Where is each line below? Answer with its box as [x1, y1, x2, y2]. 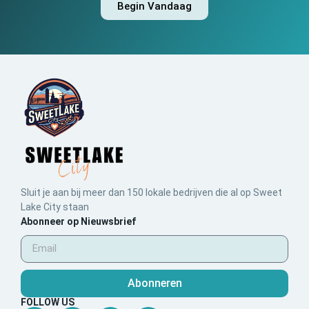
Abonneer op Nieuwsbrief [21, 215, 136, 227]
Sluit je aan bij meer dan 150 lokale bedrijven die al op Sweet [21, 186, 282, 198]
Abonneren [127, 276, 182, 290]
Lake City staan [21, 201, 89, 212]
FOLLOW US [21, 296, 74, 308]
